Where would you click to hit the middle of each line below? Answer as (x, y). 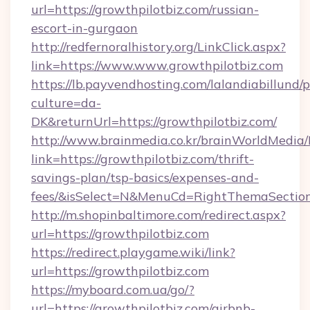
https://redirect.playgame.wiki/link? (133, 252)
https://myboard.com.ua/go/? (113, 290)
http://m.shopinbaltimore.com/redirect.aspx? (158, 215)
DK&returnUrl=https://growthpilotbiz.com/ (154, 121)
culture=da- (66, 103)
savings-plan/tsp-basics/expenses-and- (145, 177)
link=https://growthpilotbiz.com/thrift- (143, 159)
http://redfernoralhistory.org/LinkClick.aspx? (158, 47)
